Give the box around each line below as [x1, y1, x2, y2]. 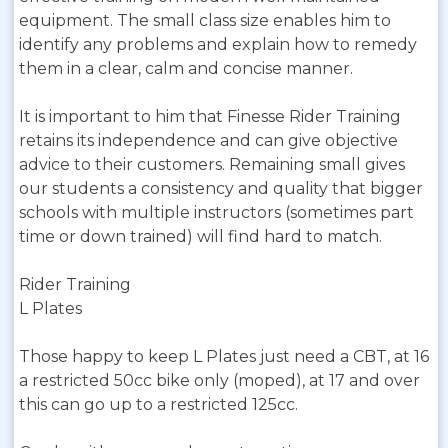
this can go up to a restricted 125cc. [19, 395, 298, 414]
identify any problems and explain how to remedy [19, 35, 417, 54]
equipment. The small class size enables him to [19, 11, 391, 30]
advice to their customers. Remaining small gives [19, 155, 405, 174]
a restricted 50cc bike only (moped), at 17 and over [19, 371, 420, 390]
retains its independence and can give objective [19, 131, 398, 150]
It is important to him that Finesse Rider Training [19, 107, 401, 126]
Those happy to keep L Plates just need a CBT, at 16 [19, 347, 429, 366]
